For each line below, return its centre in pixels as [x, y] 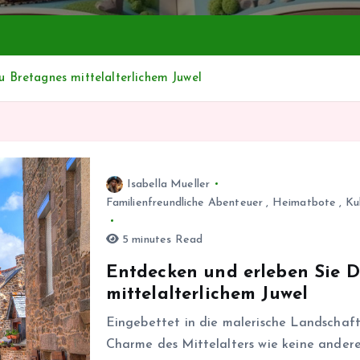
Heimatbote [304, 202]
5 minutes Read [161, 239]
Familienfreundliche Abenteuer [184, 202]
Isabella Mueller [168, 184]
